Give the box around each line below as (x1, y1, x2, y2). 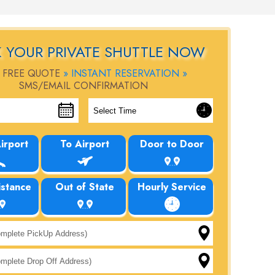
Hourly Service (137, 180, 206, 194)
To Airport (60, 137, 109, 151)
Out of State (55, 180, 114, 194)
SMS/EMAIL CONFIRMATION (19, 79, 148, 93)
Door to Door (140, 137, 204, 151)
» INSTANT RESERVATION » (63, 66, 187, 80)
